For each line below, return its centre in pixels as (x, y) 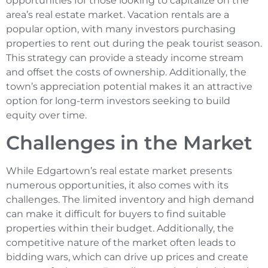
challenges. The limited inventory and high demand (130, 199)
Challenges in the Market (129, 142)
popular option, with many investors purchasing (121, 29)
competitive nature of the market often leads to (121, 242)
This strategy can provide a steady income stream (125, 58)
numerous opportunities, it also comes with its (117, 185)
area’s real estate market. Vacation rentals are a (118, 15)
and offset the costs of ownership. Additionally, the (126, 72)
